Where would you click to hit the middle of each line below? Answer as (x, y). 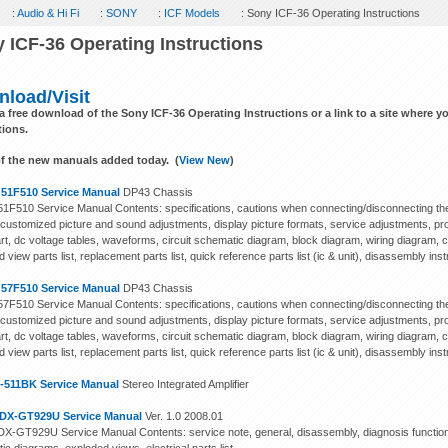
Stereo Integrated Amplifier (184, 384)
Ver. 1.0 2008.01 (183, 416)
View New (205, 160)
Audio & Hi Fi (48, 13)
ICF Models (192, 13)
